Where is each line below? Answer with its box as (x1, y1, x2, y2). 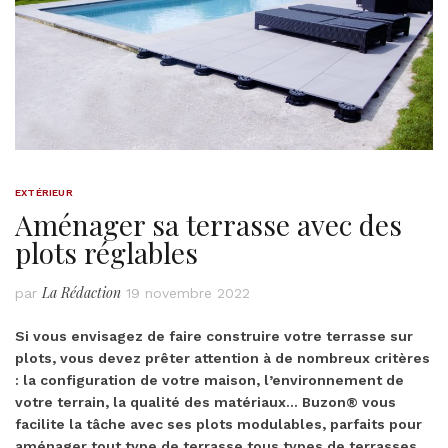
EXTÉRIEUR (15, 186, 73, 198)
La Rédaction (42, 282, 121, 302)
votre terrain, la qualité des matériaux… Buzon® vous (15, 393, 396, 410)
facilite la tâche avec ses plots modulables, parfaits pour (15, 415, 422, 432)
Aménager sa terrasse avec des (15, 205, 402, 243)
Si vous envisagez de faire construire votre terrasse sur (15, 327, 413, 344)
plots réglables (15, 233, 198, 271)
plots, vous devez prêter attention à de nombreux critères (15, 349, 430, 366)
